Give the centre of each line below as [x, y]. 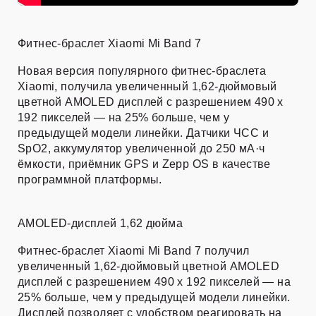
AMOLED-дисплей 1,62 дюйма [100, 224]
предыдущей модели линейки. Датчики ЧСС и [143, 133]
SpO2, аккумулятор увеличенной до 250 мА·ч [141, 149]
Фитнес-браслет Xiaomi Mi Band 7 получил [134, 251]
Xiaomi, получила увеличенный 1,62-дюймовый [147, 87]
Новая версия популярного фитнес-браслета [142, 71]
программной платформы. [90, 180]
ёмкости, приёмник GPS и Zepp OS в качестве [144, 164]
